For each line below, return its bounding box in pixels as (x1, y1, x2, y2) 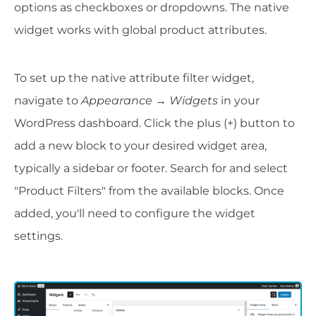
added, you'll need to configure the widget (14, 207, 255, 221)
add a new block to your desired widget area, (14, 139, 267, 153)
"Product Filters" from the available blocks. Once (14, 184, 284, 198)
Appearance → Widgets (81, 94, 218, 108)
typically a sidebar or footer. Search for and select (14, 162, 288, 176)
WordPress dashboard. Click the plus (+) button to (14, 116, 295, 130)
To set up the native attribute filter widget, (14, 71, 254, 85)
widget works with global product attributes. (14, 23, 267, 37)
